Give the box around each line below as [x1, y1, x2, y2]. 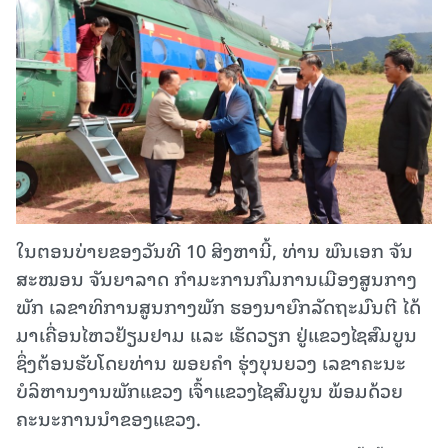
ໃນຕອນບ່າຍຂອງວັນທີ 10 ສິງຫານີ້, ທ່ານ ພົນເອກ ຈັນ [16, 235, 413, 265]
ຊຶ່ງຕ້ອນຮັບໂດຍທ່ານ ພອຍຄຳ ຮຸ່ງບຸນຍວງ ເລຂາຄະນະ [16, 347, 406, 377]
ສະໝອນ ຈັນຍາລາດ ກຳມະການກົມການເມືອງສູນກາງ [16, 263, 417, 293]
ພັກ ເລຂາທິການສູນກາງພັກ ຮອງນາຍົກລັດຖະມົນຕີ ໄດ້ [16, 291, 421, 321]
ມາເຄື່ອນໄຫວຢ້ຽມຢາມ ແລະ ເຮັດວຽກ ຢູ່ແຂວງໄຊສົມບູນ [16, 319, 417, 349]
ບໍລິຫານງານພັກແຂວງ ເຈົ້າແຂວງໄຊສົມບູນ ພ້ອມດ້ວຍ [16, 375, 403, 405]
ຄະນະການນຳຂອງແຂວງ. [16, 403, 201, 433]
